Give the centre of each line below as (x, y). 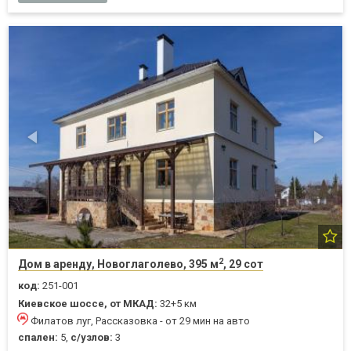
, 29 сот (243, 264)
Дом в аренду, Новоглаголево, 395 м (118, 264)
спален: (38, 337)
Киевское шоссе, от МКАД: (88, 303)
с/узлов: (92, 337)
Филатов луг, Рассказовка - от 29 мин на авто (140, 320)
